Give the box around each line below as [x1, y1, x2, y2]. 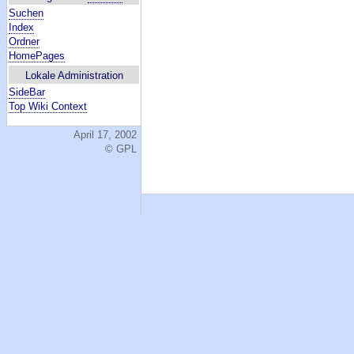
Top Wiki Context [9, 100, 87, 112]
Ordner [9, 36, 40, 47]
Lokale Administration [24, 70, 123, 81]
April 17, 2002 [73, 129, 137, 141]
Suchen [9, 7, 43, 19]
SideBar [9, 86, 45, 98]
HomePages [9, 50, 65, 62]
